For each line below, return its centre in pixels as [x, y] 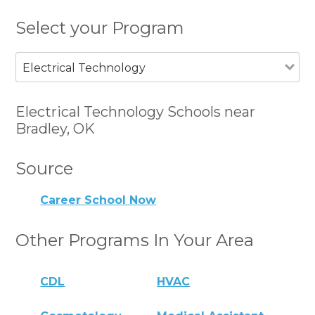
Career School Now [98, 200]
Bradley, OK [56, 128]
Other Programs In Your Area [135, 240]
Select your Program [100, 27]
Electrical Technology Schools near [136, 111]
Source [45, 168]
